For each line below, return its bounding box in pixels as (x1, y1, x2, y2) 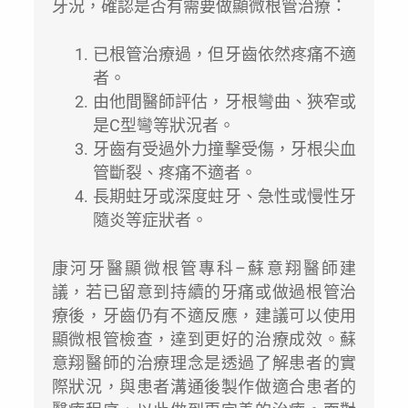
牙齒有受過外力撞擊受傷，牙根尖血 (92, 139, 357, 158)
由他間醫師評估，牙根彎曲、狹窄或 (92, 92, 357, 111)
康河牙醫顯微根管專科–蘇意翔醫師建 (51, 259, 357, 278)
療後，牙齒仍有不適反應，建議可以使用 (51, 306, 357, 325)
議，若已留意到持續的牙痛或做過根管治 (51, 282, 357, 301)
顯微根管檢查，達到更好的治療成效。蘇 (51, 330, 357, 349)
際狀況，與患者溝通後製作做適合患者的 (51, 377, 357, 396)
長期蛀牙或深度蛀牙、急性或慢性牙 (92, 187, 357, 206)
